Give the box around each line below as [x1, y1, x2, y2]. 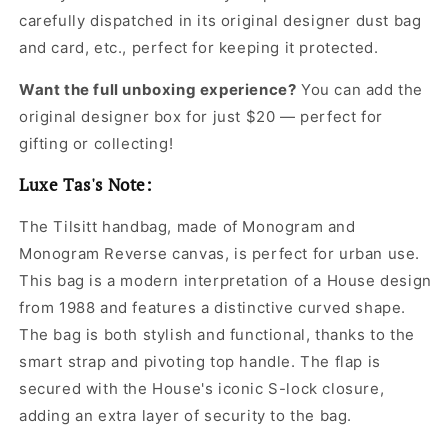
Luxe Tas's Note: [19, 172, 153, 196]
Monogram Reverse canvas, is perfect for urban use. [19, 243, 421, 263]
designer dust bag [283, 10, 422, 30]
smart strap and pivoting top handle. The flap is [19, 351, 381, 371]
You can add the [296, 79, 424, 99]
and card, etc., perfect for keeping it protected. [19, 37, 379, 57]
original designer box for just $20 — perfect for [19, 106, 383, 126]
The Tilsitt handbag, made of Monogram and [19, 216, 356, 236]
